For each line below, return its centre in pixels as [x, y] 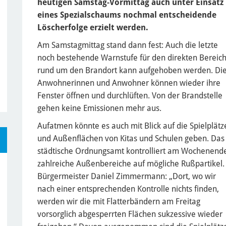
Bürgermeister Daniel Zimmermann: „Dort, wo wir [127, 176]
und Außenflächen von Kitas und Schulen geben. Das [131, 138]
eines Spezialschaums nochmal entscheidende [127, 15]
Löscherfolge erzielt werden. [93, 27]
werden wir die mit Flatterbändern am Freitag [119, 201]
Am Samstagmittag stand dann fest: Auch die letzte [128, 45]
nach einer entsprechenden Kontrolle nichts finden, [128, 189]
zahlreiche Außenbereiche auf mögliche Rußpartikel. [131, 163]
